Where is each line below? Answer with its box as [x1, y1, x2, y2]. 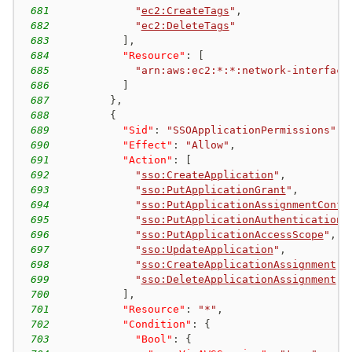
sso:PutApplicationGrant [141, 183, 286, 196]
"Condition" [122, 317, 192, 330]
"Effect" [122, 138, 173, 151]
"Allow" [185, 138, 229, 151]
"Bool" [134, 332, 173, 345]
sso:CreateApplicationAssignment [141, 258, 336, 270]
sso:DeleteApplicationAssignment [141, 273, 336, 285]
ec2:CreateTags [141, 4, 229, 16]
